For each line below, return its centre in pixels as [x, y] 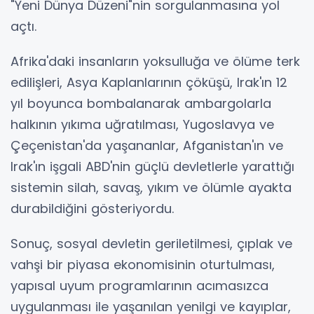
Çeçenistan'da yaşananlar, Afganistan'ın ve [147, 145]
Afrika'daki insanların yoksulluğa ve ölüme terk [155, 61]
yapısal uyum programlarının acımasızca [139, 286]
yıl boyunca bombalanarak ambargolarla [141, 103]
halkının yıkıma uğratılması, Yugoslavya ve [142, 124]
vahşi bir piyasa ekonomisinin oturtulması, [143, 265]
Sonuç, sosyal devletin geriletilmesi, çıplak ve [151, 244]
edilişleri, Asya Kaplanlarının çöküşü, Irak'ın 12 [149, 82]
